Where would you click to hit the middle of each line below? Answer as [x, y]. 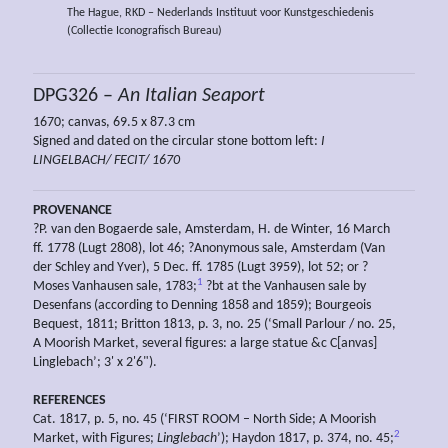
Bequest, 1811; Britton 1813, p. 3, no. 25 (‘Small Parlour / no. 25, [214, 325]
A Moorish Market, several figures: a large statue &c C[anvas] [205, 344]
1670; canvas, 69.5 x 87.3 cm [114, 123]
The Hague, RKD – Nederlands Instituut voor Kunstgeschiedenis [220, 12]
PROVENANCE [72, 211]
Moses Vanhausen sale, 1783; [115, 287]
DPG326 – [75, 96]
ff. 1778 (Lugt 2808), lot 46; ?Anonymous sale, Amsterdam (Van [209, 249]
